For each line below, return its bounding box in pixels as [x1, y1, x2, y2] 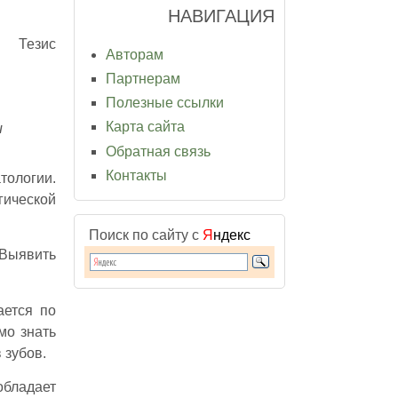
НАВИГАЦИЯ [168, 5, 275, 26]
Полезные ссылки [106, 95, 224, 111]
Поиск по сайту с [89, 227, 203, 243]
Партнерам [106, 70, 180, 86]
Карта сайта [106, 119, 185, 135]
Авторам [106, 46, 163, 62]
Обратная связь [106, 143, 211, 159]
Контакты [106, 167, 167, 183]
